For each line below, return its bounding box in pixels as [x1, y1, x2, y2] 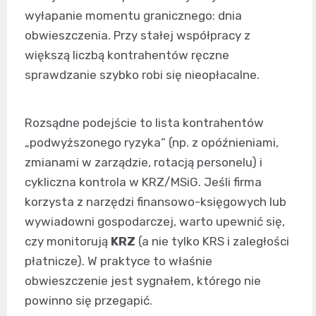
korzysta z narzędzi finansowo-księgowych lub [25, 195, 286, 209]
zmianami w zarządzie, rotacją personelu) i [25, 155, 262, 169]
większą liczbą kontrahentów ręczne [25, 48, 229, 62]
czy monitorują [25, 234, 111, 248]
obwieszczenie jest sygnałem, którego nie [25, 274, 261, 288]
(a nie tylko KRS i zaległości [135, 234, 289, 248]
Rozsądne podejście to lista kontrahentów [25, 116, 264, 130]
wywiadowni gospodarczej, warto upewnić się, [25, 214, 285, 229]
